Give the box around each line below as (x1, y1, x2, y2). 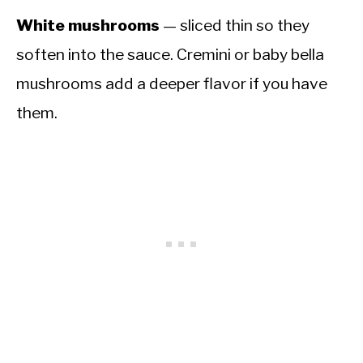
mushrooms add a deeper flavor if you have (16, 73, 327, 93)
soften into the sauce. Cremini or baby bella (16, 44, 324, 64)
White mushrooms (16, 15, 160, 35)
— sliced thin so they (160, 15, 310, 35)
